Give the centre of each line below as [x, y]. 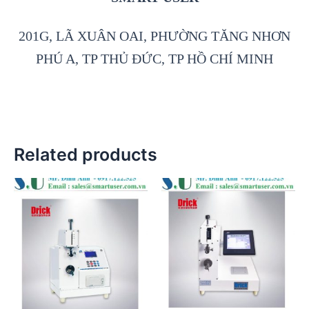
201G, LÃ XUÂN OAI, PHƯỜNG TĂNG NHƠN [154, 36]
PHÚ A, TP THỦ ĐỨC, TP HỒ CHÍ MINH [154, 59]
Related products [86, 155]
